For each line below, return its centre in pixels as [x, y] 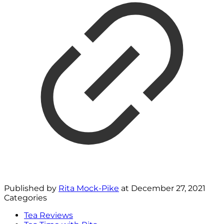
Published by [31, 188]
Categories [25, 197]
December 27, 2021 [168, 188]
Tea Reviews [48, 215]
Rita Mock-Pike [89, 188]
